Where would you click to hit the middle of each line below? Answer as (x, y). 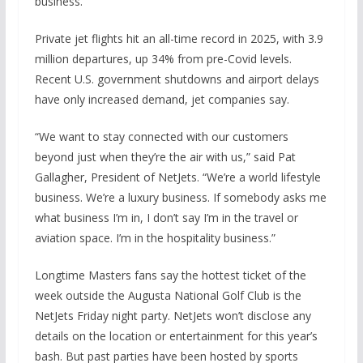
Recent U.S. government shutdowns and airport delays (177, 79)
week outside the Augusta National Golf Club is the (168, 295)
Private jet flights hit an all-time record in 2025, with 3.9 (179, 38)
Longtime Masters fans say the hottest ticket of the (170, 275)
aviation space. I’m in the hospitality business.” (155, 237)
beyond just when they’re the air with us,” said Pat (165, 156)
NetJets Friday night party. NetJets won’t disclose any (173, 315)
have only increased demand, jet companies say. (162, 99)
